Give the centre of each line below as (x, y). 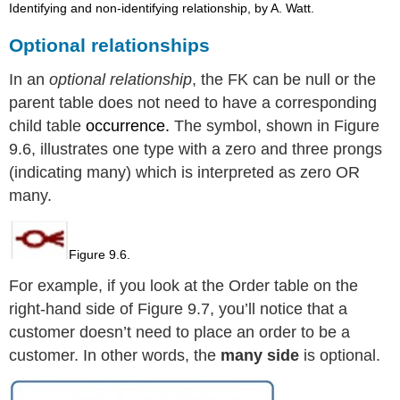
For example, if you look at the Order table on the (184, 285)
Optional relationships (110, 46)
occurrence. (130, 126)
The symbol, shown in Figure (277, 126)
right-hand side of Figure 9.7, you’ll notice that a (179, 308)
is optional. (340, 355)
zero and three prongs (304, 150)
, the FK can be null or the (284, 80)
